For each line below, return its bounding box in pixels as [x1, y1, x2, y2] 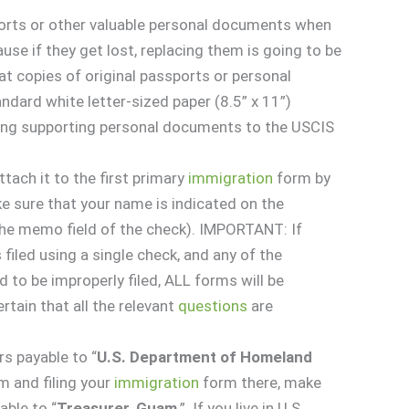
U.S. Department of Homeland [97, 347, 313, 366]
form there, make [199, 372, 322, 392]
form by [273, 168, 331, 187]
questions [178, 296, 248, 315]
